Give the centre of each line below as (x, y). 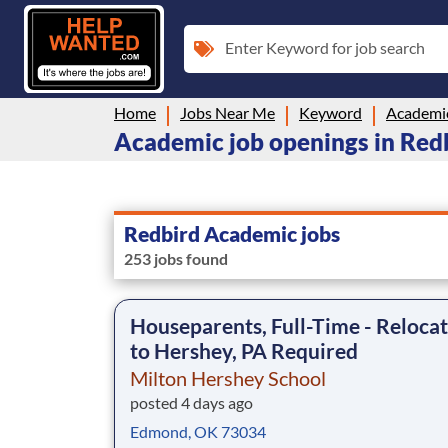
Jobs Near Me (227, 112)
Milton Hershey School (228, 377)
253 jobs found (176, 258)
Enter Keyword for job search (325, 47)
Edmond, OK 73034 (198, 431)
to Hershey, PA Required (244, 350)
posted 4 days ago (191, 402)
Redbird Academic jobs (232, 233)
